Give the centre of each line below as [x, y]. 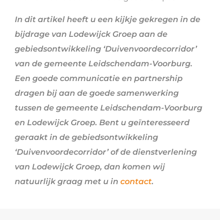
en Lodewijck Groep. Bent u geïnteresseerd [102, 123]
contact [136, 181]
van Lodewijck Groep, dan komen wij [90, 167]
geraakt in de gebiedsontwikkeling [86, 137]
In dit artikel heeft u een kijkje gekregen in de [108, 19]
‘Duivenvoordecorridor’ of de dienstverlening [106, 152]
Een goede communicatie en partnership [99, 78]
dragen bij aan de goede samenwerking [97, 93]
